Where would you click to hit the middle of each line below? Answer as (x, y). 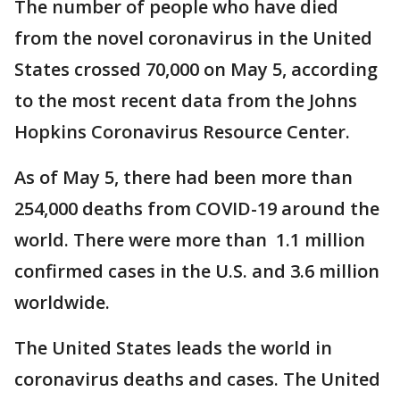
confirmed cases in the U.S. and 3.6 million (197, 271)
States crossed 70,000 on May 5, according (196, 69)
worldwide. (62, 302)
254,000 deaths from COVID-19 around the (197, 208)
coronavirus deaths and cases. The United (197, 379)
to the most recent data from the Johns (186, 100)
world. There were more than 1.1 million (190, 240)
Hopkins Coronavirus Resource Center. (182, 132)
